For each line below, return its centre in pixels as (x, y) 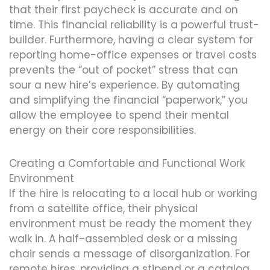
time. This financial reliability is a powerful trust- (134, 25)
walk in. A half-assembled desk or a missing (123, 238)
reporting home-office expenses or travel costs (133, 55)
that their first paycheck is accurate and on (124, 10)
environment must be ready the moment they (130, 223)
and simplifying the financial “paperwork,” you (128, 100)
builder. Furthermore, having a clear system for (131, 40)
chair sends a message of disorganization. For (130, 253)
